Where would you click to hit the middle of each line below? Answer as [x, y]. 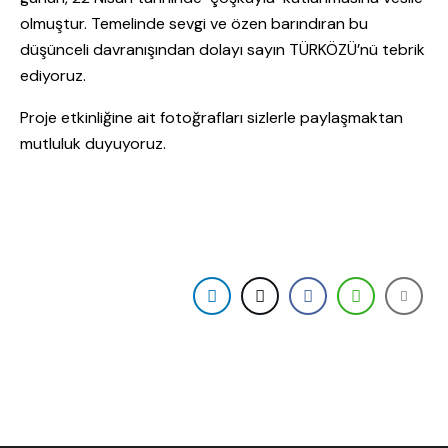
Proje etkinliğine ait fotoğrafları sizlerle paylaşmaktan [211, 118]
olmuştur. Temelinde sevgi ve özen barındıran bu [194, 24]
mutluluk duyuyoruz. [93, 144]
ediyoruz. [55, 76]
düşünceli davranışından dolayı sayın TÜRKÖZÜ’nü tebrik [222, 50]
